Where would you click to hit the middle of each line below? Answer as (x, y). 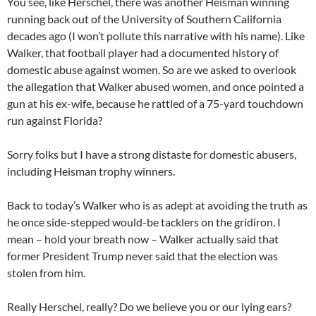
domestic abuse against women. (85, 69)
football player (103, 52)
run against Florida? (55, 120)
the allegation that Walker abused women (108, 86)
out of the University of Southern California (177, 18)
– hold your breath (82, 238)
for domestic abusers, (244, 154)
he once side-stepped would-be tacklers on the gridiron (140, 221)
